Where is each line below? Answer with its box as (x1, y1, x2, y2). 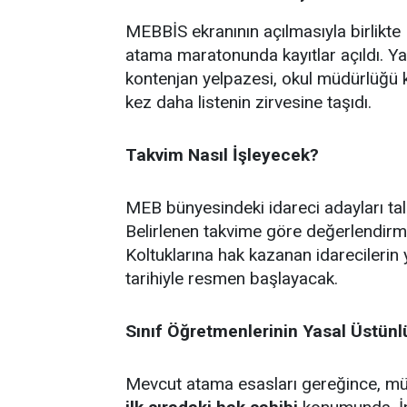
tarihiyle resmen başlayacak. (125, 267, 338, 289)
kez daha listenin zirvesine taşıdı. (125, 91, 372, 113)
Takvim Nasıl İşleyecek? (125, 144, 319, 165)
